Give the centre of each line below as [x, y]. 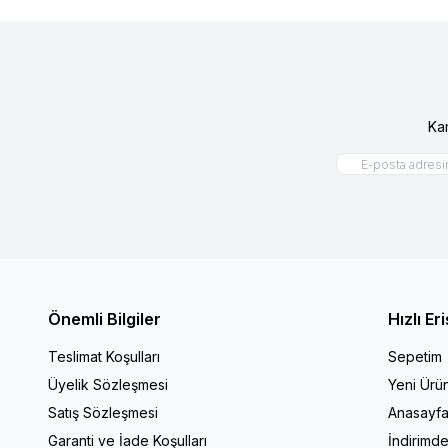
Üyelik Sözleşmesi [108, 384]
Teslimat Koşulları [104, 356]
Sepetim [415, 356]
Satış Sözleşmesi [103, 412]
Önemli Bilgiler [104, 318]
